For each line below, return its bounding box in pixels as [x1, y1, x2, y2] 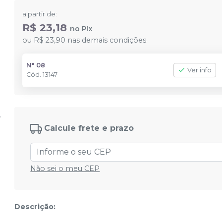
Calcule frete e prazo [44, 123, 134, 133]
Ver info [187, 66, 212, 74]
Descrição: [14, 202, 56, 211]
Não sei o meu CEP [30, 164, 100, 173]
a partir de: [22, 10, 57, 18]
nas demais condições [65, 36, 147, 45]
